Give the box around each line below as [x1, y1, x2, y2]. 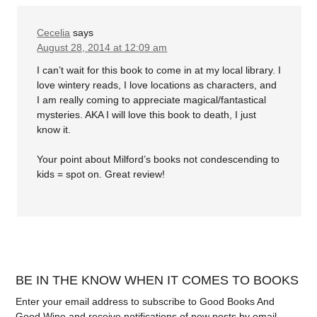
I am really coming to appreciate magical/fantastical [37, 93, 267, 105]
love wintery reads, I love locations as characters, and [37, 79, 277, 91]
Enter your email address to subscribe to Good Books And [16, 295, 275, 307]
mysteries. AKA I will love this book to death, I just [37, 108, 257, 120]
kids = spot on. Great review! [37, 168, 166, 180]
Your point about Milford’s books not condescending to [37, 153, 280, 165]
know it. [37, 123, 71, 135]
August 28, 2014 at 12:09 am [37, 42, 168, 53]
